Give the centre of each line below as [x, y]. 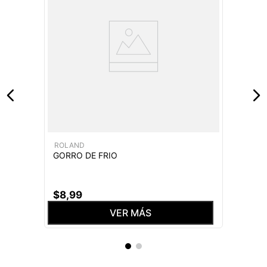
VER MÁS [131, 213]
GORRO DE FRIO [85, 155]
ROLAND [69, 145]
